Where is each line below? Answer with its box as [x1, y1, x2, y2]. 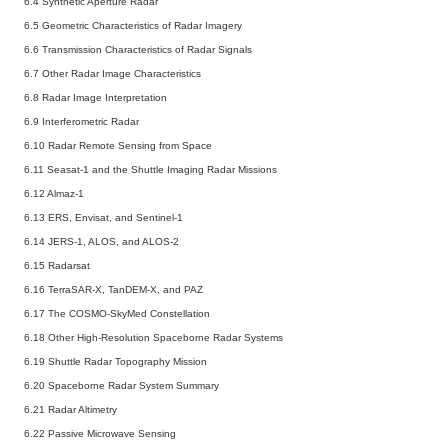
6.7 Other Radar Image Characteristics [24, 67, 207, 79]
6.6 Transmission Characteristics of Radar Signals [24, 43, 258, 55]
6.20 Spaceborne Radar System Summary [24, 379, 225, 391]
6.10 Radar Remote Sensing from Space [24, 139, 218, 151]
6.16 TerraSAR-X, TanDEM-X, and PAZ [24, 283, 209, 295]
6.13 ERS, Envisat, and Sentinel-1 [24, 211, 189, 223]
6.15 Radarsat [24, 259, 96, 271]
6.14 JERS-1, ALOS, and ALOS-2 [24, 235, 185, 247]
